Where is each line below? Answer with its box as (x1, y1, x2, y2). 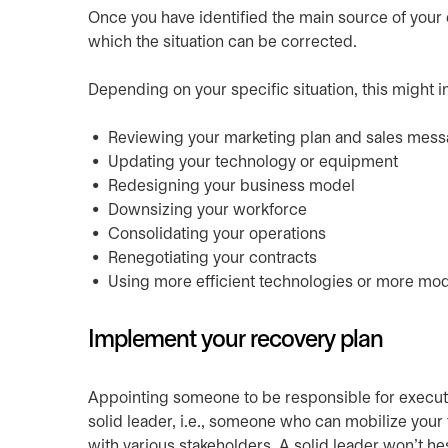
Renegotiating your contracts (108, 251, 317, 266)
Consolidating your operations (108, 227, 326, 242)
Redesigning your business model (108, 179, 355, 194)
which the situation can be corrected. (88, 35, 357, 50)
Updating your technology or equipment (108, 155, 398, 170)
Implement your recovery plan (88, 330, 383, 352)
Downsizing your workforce (108, 203, 307, 218)
